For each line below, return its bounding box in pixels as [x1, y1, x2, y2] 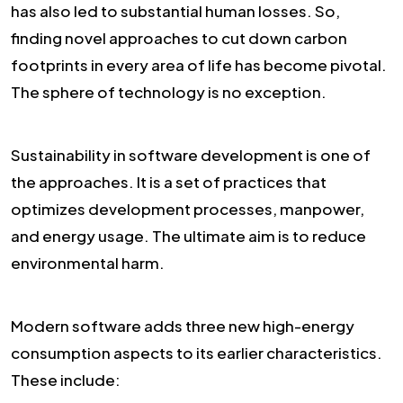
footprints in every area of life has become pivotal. [11, 55, 387, 76]
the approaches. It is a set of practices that [11, 172, 327, 193]
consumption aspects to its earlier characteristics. [11, 343, 382, 363]
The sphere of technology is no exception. [11, 82, 329, 103]
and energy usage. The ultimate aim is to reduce [11, 226, 366, 246]
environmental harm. [11, 253, 167, 273]
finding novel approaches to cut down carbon [11, 28, 347, 49]
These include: [11, 370, 123, 390]
